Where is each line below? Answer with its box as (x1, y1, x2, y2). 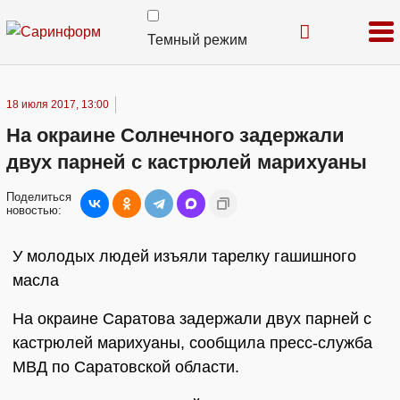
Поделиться (6, 190, 71, 204)
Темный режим (147, 32, 247, 47)
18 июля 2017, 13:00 (6, 98, 109, 111)
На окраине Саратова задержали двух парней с (12, 310, 371, 328)
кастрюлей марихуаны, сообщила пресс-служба (12, 334, 372, 352)
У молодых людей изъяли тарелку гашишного (12, 247, 356, 265)
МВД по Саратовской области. (12, 358, 239, 376)
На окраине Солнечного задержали (6, 124, 345, 146)
